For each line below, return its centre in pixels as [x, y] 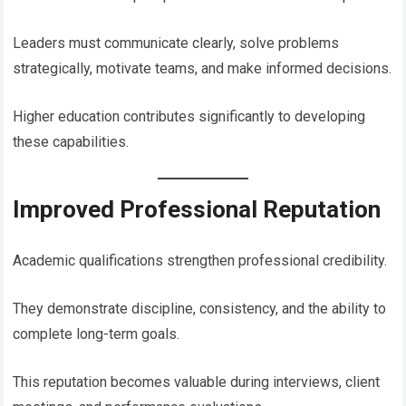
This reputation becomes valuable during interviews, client [197, 382]
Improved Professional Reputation [197, 209]
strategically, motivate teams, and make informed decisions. [203, 68]
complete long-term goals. [97, 333]
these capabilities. [71, 141]
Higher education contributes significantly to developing [189, 116]
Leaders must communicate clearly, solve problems [176, 43]
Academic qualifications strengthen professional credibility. [200, 260]
